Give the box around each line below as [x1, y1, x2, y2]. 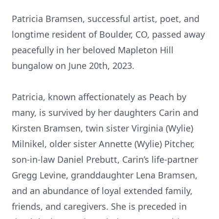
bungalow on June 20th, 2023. [12, 60, 134, 71]
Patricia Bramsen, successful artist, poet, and [12, 13, 199, 24]
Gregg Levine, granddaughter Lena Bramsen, [12, 169, 197, 181]
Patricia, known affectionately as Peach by [12, 91, 186, 103]
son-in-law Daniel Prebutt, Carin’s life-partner [12, 153, 198, 165]
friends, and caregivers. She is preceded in [12, 200, 187, 212]
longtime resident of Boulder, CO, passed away [12, 28, 205, 40]
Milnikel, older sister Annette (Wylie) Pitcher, [12, 138, 195, 150]
